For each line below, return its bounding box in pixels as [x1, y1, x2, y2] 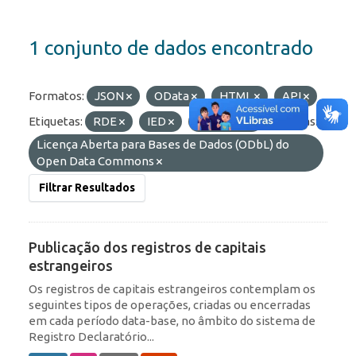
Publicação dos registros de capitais [29, 239, 266, 256]
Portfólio [196, 114, 249, 129]
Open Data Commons [37, 154, 157, 168]
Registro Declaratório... [29, 330, 154, 344]
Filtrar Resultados [39, 181, 135, 195]
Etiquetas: [29, 114, 83, 129]
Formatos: [29, 89, 84, 103]
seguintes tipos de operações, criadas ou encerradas [29, 298, 311, 312]
